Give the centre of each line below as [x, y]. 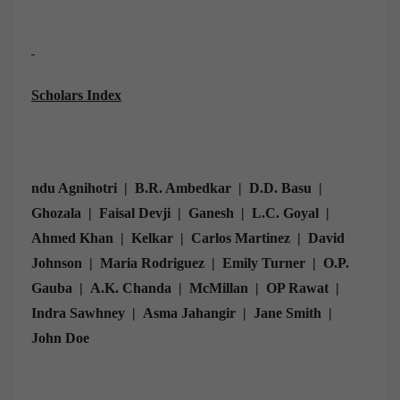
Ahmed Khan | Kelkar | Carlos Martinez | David [188, 237]
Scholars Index [76, 95]
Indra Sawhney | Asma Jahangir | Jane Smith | [185, 312]
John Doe [60, 337]
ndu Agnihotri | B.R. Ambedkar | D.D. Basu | [180, 187]
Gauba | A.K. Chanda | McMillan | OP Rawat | [189, 287]
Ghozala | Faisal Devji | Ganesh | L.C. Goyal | [184, 212]
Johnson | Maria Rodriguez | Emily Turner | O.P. [190, 262]
